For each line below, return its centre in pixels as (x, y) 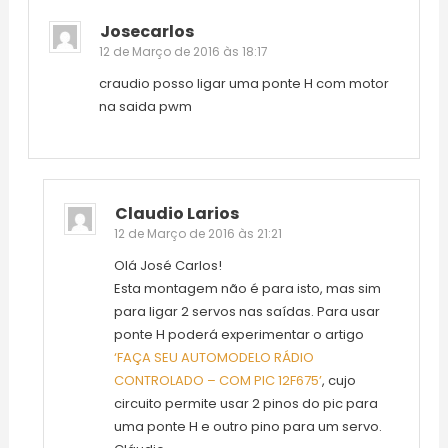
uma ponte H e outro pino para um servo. (247, 427)
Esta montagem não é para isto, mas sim (247, 289)
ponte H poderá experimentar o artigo (238, 335)
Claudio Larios (176, 214)
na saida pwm (145, 107)
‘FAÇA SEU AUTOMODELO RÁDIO (213, 358)
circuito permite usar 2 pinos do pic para (245, 404)
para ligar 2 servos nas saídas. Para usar (246, 312)
